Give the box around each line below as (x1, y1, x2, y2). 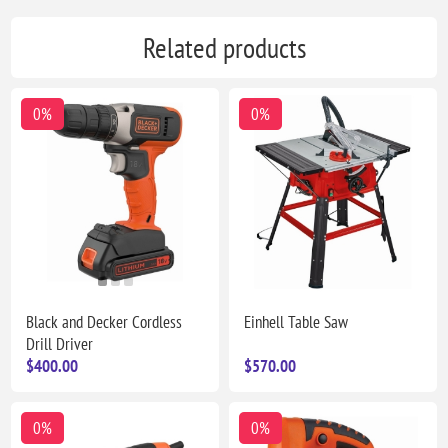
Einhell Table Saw (244, 311, 348, 334)
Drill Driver (26, 333, 94, 356)
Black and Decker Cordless (26, 311, 183, 334)
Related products (142, 29, 306, 67)
